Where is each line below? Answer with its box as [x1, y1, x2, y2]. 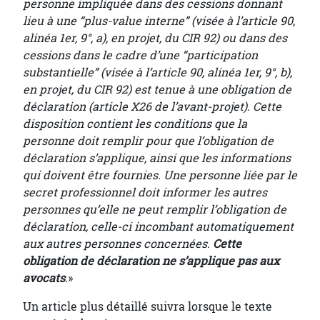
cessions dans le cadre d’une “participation [23, 47, 258, 63]
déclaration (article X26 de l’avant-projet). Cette [23, 99, 281, 114]
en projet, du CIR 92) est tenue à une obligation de [23, 81, 291, 97]
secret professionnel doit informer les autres [23, 184, 267, 200]
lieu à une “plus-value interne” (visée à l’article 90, [23, 13, 295, 29]
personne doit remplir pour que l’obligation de [23, 133, 274, 149]
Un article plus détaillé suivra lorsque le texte [23, 299, 272, 314]
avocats [23, 270, 65, 286]
